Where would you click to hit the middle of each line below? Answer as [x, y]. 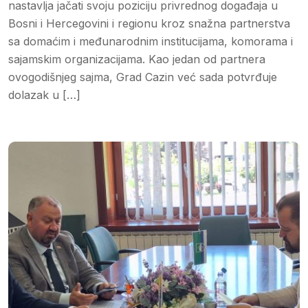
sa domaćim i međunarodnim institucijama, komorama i [151, 41]
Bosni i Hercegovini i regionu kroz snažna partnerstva [149, 23]
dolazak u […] [44, 95]
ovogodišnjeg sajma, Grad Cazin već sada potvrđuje [143, 77]
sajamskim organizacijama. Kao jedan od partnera [137, 59]
